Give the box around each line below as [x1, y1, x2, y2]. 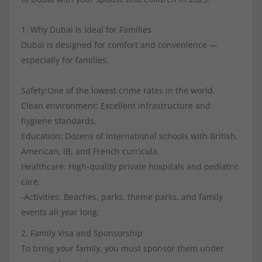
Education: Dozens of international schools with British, [21, 130, 238, 142]
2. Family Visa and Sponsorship [21, 227, 143, 239]
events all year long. [21, 206, 99, 218]
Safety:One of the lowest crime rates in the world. [21, 85, 215, 96]
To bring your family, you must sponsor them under [21, 243, 224, 254]
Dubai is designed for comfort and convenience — [21, 39, 218, 51]
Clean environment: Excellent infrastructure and [21, 100, 211, 112]
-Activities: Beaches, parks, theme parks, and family [21, 191, 223, 203]
